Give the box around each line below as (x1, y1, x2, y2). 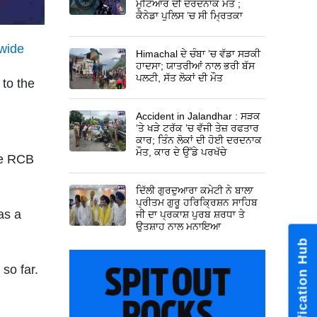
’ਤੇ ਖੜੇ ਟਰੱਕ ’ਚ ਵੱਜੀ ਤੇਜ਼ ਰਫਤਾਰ (136, 122, 260, 134)
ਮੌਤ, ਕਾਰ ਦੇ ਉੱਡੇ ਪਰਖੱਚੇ (136, 146, 227, 158)
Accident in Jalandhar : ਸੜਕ (136, 110, 261, 122)
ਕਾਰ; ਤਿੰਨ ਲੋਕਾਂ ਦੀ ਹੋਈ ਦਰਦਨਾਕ (136, 134, 263, 146)
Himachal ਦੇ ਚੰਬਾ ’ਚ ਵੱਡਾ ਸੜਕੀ (136, 47, 261, 59)
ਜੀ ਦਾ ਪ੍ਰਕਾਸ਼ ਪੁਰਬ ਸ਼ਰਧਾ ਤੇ (136, 208, 246, 220)
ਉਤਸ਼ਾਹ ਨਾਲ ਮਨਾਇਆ (136, 220, 221, 232)
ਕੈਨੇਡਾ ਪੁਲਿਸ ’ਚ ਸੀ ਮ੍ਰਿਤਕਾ (136, 9, 243, 21)
